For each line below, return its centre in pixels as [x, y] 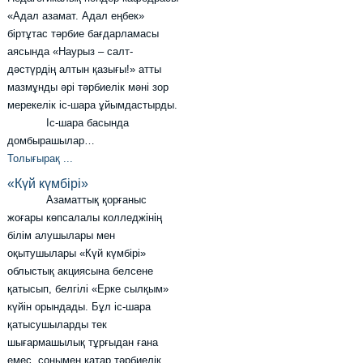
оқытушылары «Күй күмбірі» [77, 254]
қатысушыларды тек [58, 325]
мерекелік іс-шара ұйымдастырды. [93, 105]
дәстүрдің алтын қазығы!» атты [85, 70]
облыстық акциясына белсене [81, 271]
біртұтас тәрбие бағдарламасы [83, 34]
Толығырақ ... [41, 159]
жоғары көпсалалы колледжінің [85, 218]
